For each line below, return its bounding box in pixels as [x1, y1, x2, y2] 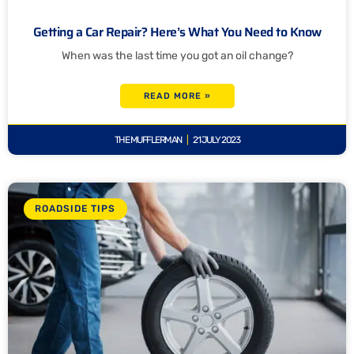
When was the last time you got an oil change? [61, 49, 293, 63]
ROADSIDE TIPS [35, 203, 116, 215]
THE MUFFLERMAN [114, 134, 183, 146]
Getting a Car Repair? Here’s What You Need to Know [32, 22, 322, 43]
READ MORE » [143, 91, 211, 102]
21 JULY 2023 [191, 134, 240, 146]
